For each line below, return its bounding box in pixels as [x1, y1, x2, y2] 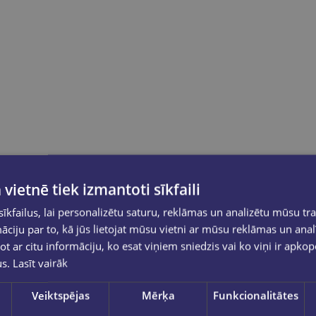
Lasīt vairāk [13, 255, 68, 269]
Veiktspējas [31, 288, 90, 302]
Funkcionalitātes [212, 288, 298, 302]
